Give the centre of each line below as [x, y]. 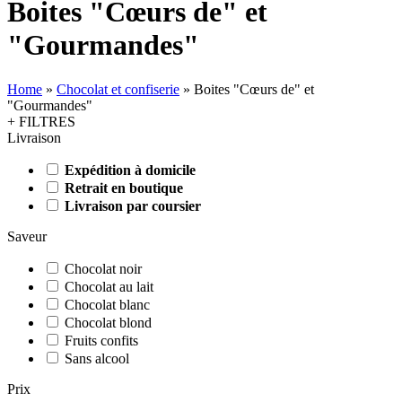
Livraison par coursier [133, 205]
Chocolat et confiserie [118, 89]
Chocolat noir [103, 268]
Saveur [27, 236]
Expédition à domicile [130, 170]
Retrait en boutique [124, 188]
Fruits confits [101, 340]
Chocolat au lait [109, 286]
